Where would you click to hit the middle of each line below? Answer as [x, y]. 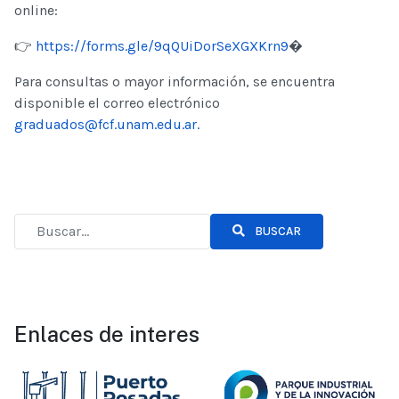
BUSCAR [277, 232]
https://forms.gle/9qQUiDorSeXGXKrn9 [162, 45]
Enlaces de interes [107, 334]
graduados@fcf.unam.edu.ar [106, 124]
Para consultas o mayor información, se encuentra [175, 81]
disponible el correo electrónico [117, 102]
